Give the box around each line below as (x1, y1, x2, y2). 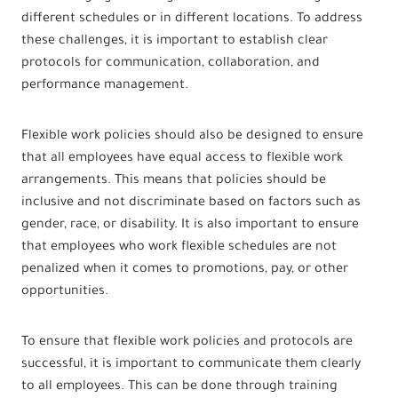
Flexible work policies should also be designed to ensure (21, 129, 363, 144)
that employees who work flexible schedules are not (21, 240, 337, 255)
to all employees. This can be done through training (21, 379, 338, 394)
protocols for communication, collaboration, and (21, 56, 320, 71)
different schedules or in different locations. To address (21, 12, 362, 27)
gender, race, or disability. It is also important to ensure (21, 218, 359, 233)
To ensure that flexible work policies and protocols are (21, 335, 353, 350)
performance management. (21, 78, 188, 93)
